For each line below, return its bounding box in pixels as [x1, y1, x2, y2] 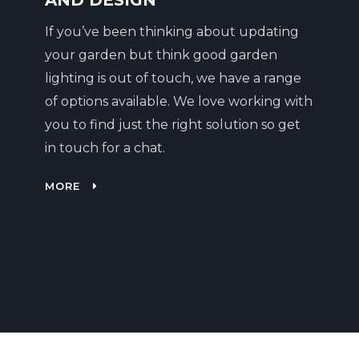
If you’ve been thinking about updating [44, 24, 299, 39]
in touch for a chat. [44, 140, 165, 155]
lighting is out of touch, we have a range [44, 71, 301, 86]
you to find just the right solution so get [44, 117, 301, 132]
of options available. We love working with [44, 94, 313, 109]
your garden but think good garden [44, 47, 277, 63]
